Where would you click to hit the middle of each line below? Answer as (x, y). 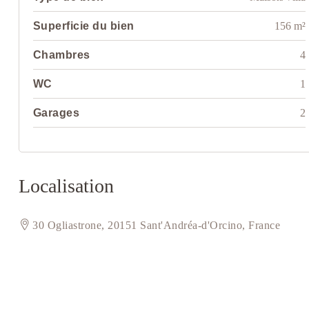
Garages (56, 113)
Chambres (61, 55)
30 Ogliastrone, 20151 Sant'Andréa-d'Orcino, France (157, 226)
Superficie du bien (83, 26)
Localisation (66, 186)
